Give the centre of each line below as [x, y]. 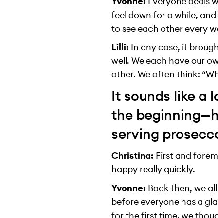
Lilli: [121, 47]
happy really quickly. [154, 169]
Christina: [133, 155]
